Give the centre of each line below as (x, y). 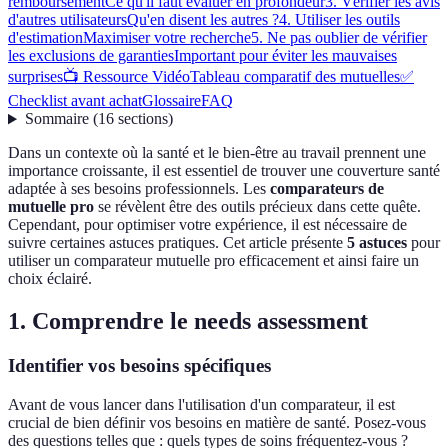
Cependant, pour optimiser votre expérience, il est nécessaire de (207, 225)
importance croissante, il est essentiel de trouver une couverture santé (224, 171)
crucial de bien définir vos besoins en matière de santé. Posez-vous (217, 422)
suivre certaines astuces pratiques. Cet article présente (177, 243)
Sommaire (56, 119)
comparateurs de (327, 189)
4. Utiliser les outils (339, 20)
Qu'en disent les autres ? (203, 20)
